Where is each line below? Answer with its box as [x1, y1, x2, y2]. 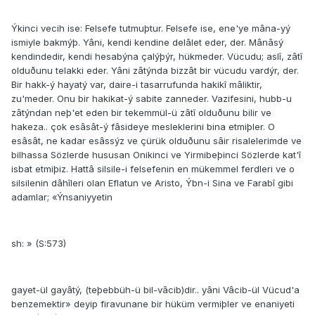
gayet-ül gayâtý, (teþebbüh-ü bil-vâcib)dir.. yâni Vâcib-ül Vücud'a [11, 284, 300, 296]
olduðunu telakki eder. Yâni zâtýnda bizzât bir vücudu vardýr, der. [11, 65, 299, 77]
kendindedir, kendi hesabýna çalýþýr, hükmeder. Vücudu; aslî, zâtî [11, 51, 302, 63]
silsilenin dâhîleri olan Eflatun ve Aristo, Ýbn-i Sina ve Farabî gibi [11, 177, 293, 189]
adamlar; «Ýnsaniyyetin [11, 191, 112, 203]
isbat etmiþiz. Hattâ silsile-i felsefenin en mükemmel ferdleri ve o [11, 163, 295, 175]
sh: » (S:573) [11, 238, 66, 250]
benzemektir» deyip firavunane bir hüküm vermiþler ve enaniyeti [11, 298, 295, 310]
